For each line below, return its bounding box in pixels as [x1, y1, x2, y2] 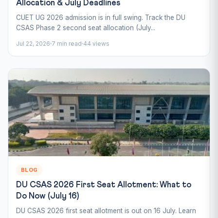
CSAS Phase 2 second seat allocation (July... [16, 23, 155, 32]
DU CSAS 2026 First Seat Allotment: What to [16, 181, 191, 189]
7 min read [52, 39, 82, 47]
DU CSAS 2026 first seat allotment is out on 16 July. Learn [16, 206, 196, 215]
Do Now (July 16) [16, 192, 79, 200]
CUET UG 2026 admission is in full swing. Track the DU [16, 13, 185, 21]
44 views [83, 39, 109, 47]
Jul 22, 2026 [16, 39, 50, 47]
